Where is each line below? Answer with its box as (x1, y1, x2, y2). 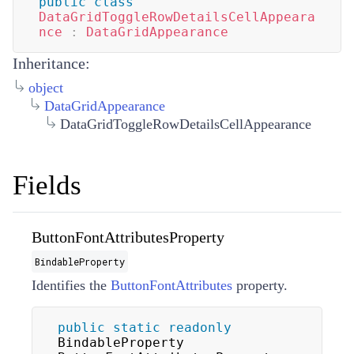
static (113, 319, 160, 335)
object (28, 80, 63, 96)
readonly (168, 319, 232, 335)
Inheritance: (13, 55, 90, 72)
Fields (13, 169, 81, 201)
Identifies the (32, 277, 111, 293)
